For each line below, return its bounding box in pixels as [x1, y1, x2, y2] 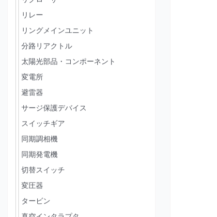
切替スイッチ [21, 165, 65, 174]
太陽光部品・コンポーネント [21, 57, 116, 66]
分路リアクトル [21, 41, 72, 50]
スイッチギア [21, 119, 65, 128]
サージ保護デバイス [21, 103, 87, 112]
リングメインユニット [21, 26, 94, 35]
